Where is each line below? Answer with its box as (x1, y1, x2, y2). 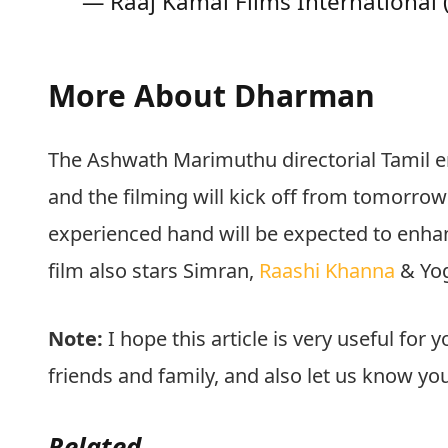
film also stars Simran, (48, 256, 260, 284)
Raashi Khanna (259, 256, 401, 284)
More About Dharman (48, 75, 376, 117)
